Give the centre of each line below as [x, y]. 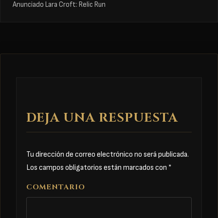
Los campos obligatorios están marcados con [97, 167]
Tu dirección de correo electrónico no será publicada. [108, 154]
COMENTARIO [56, 187]
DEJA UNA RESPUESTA [102, 118]
